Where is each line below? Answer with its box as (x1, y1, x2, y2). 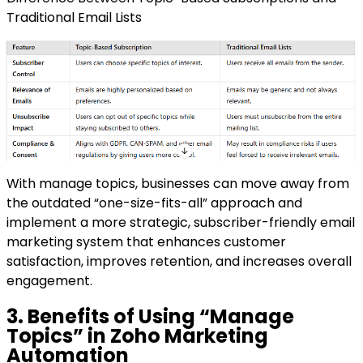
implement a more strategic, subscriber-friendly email (6, 213, 355, 233)
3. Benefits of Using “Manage (6, 303, 294, 331)
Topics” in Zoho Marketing (6, 322, 268, 350)
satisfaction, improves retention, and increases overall (6, 252, 352, 271)
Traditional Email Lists (6, 7, 142, 27)
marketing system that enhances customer (6, 233, 286, 252)
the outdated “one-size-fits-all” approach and (6, 194, 302, 213)
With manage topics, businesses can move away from (6, 174, 349, 194)
